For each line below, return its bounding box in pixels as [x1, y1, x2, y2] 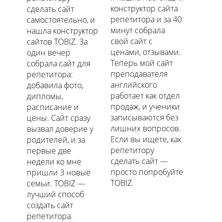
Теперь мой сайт [111, 57, 173, 69]
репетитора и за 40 [111, 14, 182, 25]
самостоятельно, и [27, 14, 95, 26]
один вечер [27, 47, 70, 58]
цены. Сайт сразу [27, 112, 90, 124]
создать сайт [27, 200, 73, 211]
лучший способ [27, 189, 84, 200]
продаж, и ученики [111, 101, 180, 112]
